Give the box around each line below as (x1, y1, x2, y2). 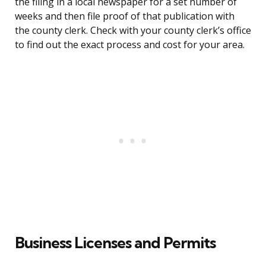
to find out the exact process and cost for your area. (15, 38, 245, 52)
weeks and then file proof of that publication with (15, 9, 235, 23)
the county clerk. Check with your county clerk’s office (15, 24, 251, 37)
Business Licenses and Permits (15, 233, 216, 253)
